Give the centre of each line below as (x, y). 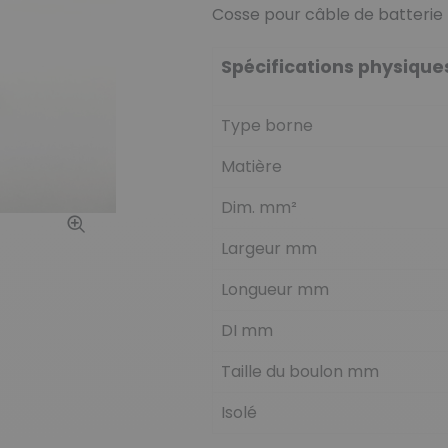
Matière (251, 166)
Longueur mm (274, 289)
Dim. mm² (258, 207)
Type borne (266, 125)
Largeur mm (268, 248)
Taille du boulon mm (299, 371)
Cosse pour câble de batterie (327, 14)
